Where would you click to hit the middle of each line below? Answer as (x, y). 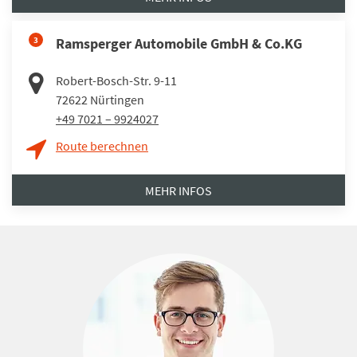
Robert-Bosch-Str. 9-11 (116, 80)
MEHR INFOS (178, 190)
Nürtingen (117, 99)
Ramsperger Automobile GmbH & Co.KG (179, 43)
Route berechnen (102, 145)
